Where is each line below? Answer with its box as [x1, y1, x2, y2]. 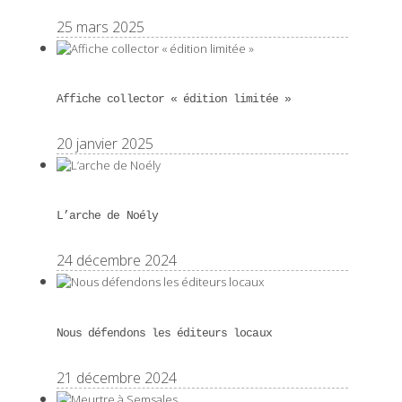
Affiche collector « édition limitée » [57, 92, 291, 106]
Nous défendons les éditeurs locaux [57, 326, 272, 340]
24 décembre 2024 [57, 250, 177, 271]
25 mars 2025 [57, 16, 144, 37]
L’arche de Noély [57, 209, 158, 223]
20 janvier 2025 [57, 133, 153, 153]
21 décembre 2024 [57, 367, 177, 388]
